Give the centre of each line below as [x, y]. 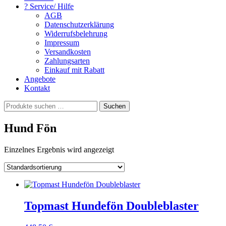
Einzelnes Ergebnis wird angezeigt [59, 149]
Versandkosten [68, 52]
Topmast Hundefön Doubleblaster [111, 206]
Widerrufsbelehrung [76, 34]
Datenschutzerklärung [79, 24]
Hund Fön [30, 128]
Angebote [40, 79]
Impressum [62, 43]
